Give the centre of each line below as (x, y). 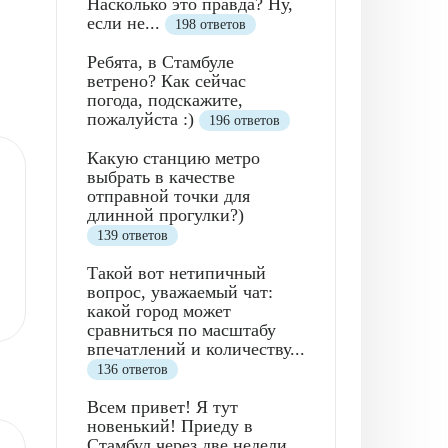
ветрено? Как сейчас (166, 80)
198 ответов (210, 24)
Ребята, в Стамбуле (160, 61)
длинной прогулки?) (165, 214)
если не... (126, 22)
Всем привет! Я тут (162, 406)
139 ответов (132, 235)
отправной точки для (168, 195)
